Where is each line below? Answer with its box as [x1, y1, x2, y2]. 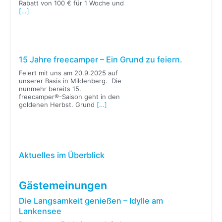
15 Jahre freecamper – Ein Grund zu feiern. [19, 55, 183, 65]
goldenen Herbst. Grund [19, 100, 97, 109]
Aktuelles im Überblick [19, 150, 105, 160]
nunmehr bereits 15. [19, 84, 82, 93]
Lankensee [19, 206, 62, 217]
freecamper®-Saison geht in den [19, 92, 120, 101]
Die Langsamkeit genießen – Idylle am [19, 196, 164, 206]
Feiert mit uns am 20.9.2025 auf [19, 68, 118, 77]
